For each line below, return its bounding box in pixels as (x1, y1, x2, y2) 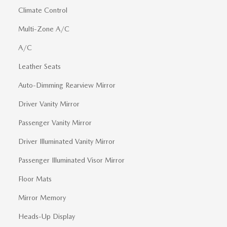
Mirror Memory (18, 194, 66, 202)
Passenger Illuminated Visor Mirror (18, 156, 125, 164)
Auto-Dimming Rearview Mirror (18, 81, 116, 89)
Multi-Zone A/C (18, 25, 69, 33)
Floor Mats (18, 175, 52, 183)
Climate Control (18, 6, 67, 14)
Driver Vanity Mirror (18, 100, 80, 108)
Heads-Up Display (18, 212, 75, 220)
